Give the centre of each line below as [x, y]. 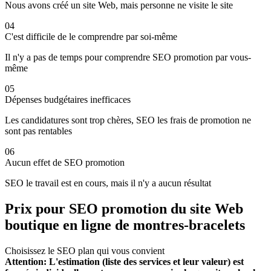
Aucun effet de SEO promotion [65, 163]
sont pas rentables [38, 131]
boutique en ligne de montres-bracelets [125, 225]
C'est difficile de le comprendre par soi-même [91, 37]
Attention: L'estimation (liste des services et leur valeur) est [124, 262]
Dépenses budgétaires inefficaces [68, 100]
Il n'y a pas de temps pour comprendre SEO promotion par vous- [128, 57]
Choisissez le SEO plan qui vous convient [85, 251]
